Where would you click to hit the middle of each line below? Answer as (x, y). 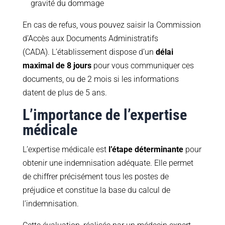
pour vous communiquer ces (142, 66)
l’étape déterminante (146, 150)
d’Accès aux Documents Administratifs (90, 39)
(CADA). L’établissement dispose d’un (89, 52)
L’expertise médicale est (65, 150)
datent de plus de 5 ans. (65, 93)
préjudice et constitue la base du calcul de (96, 190)
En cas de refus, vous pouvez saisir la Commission (111, 25)
